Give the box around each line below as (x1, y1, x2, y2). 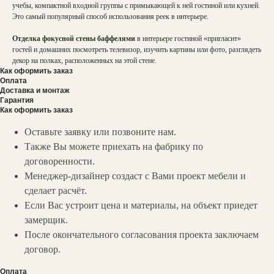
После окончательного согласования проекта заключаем (24, 229, 259, 240)
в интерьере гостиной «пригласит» (137, 34, 241, 43)
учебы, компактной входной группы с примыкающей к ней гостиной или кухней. (12, 1, 260, 10)
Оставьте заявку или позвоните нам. (24, 127, 176, 137)
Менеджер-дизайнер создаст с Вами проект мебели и (24, 171, 246, 181)
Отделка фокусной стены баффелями (12, 34, 137, 43)
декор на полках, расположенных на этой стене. (12, 56, 157, 65)
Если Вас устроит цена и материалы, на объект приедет (24, 200, 257, 210)
